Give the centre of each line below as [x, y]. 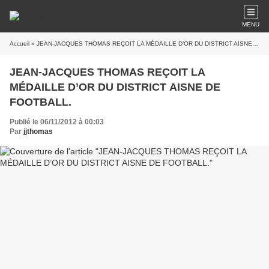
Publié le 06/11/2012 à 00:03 [57, 122]
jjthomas [38, 131]
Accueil [20, 44]
